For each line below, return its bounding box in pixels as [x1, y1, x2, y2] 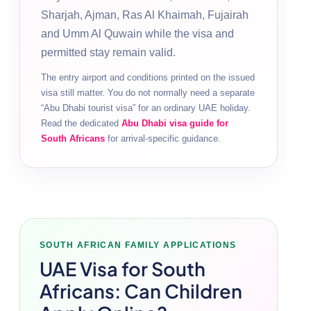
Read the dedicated [41, 117, 121, 128]
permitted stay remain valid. [41, 46, 176, 58]
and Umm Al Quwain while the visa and [41, 27, 234, 40]
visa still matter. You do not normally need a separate [41, 87, 255, 98]
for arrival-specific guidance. [105, 133, 221, 144]
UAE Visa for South [40, 256, 205, 280]
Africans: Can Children [40, 278, 242, 303]
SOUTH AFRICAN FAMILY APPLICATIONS [40, 239, 237, 250]
